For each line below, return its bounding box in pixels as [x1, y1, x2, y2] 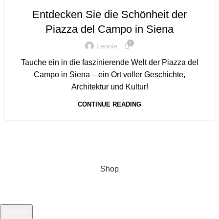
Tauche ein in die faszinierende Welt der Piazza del [21, 58, 198, 66]
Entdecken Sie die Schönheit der [32, 8, 187, 21]
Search [4, 207, 29, 216]
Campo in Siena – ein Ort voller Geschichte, [34, 70, 185, 79]
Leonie [96, 42, 117, 50]
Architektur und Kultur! [71, 82, 148, 91]
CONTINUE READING [78, 100, 141, 108]
